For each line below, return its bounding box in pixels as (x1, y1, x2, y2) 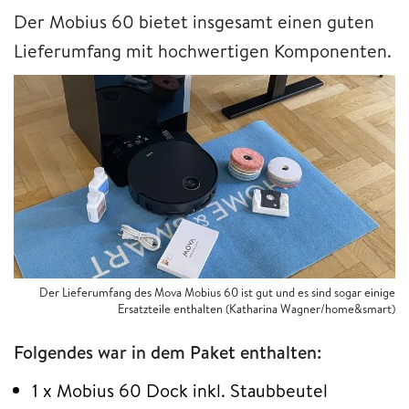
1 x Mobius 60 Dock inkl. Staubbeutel (32, 378, 328, 404)
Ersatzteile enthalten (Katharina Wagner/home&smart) (118, 300, 395, 318)
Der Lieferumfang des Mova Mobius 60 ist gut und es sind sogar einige (39, 284, 395, 301)
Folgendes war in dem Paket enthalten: (14, 340, 321, 365)
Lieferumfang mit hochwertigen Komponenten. (14, 38, 392, 64)
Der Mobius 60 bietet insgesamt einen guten (14, 9, 374, 35)
